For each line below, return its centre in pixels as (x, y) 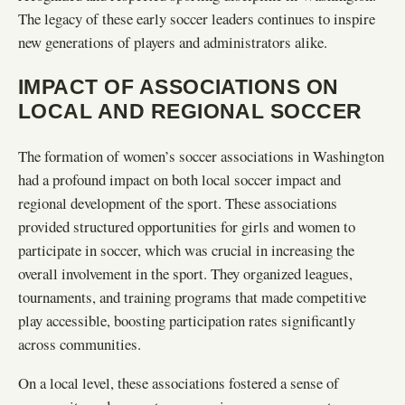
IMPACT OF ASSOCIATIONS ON (179, 86)
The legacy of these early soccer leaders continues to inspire (197, 18)
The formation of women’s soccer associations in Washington (201, 156)
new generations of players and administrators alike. (173, 42)
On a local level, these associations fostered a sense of (179, 382)
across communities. (80, 344)
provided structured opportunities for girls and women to (187, 227)
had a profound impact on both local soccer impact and (179, 180)
